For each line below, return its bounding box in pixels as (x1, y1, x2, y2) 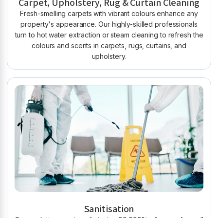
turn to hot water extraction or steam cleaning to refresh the (15, 30, 203, 39)
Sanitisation (84, 202, 134, 216)
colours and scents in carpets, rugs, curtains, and (32, 41, 186, 50)
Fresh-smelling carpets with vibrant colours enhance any (19, 9, 199, 18)
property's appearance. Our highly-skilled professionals (20, 19, 198, 28)
